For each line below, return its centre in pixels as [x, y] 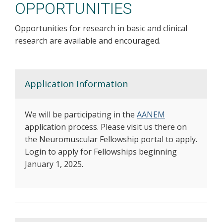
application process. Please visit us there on [106, 127]
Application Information [76, 84]
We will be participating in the [81, 114]
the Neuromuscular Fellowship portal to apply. [111, 139]
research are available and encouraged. [88, 41]
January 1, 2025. [54, 164]
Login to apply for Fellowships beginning [101, 152]
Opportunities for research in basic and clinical [101, 28]
